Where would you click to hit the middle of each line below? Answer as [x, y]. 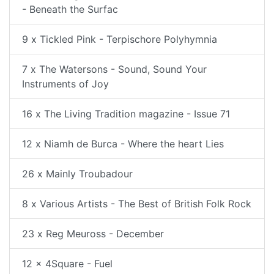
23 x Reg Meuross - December [93, 233]
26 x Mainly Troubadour [77, 173]
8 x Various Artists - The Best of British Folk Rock [137, 203]
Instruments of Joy [65, 83]
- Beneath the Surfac [70, 9]
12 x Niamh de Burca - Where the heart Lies [123, 143]
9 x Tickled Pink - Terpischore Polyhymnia [120, 39]
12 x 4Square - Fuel [67, 263]
